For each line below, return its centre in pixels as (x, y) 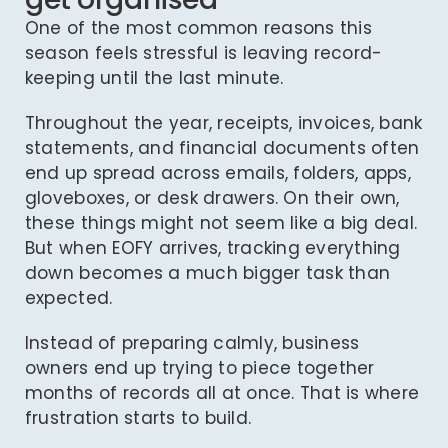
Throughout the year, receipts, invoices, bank (223, 123)
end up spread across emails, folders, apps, (217, 173)
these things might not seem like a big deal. (221, 223)
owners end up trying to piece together (199, 368)
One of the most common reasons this (198, 28)
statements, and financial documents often (222, 148)
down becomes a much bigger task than (207, 273)
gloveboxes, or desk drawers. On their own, (212, 198)
